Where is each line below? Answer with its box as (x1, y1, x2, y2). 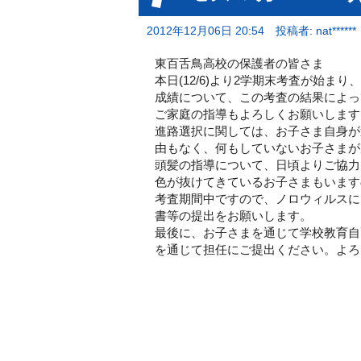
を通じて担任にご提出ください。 (155, 243, 336, 256)
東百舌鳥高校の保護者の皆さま (155, 56, 324, 70)
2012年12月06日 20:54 (147, 25, 264, 37)
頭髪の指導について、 (155, 158, 276, 172)
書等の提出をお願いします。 (155, 209, 312, 222)
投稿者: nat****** (275, 25, 356, 37)
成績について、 (155, 90, 239, 104)
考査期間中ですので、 (155, 192, 276, 205)
